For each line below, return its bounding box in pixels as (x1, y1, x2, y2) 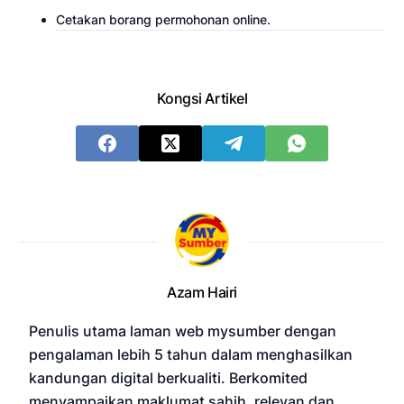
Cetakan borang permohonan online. (56, 11, 271, 27)
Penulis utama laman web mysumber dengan (29, 321, 337, 340)
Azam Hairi (167, 282, 237, 301)
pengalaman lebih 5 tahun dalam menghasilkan (29, 344, 353, 363)
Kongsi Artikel (156, 88, 248, 107)
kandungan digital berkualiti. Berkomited (29, 368, 308, 387)
